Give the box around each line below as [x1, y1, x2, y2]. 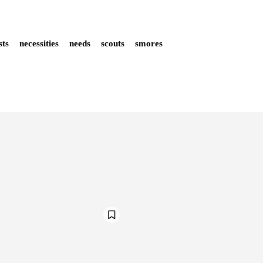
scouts [101, 38, 125, 48]
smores [135, 38, 163, 48]
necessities [19, 38, 59, 48]
